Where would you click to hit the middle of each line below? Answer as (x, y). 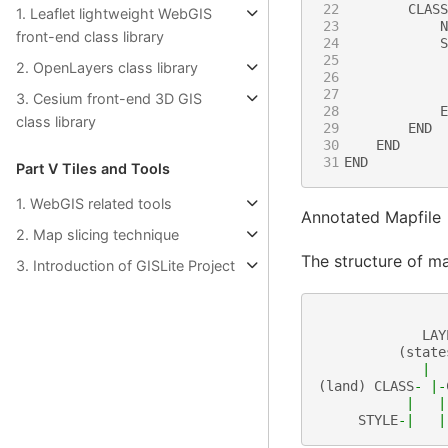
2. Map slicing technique (97, 234)
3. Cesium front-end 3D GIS (109, 98)
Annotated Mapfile (370, 216)
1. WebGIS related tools (94, 203)
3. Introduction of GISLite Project (125, 265)
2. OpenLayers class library (107, 67)
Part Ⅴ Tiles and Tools (93, 168)
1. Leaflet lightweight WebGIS (114, 13)
